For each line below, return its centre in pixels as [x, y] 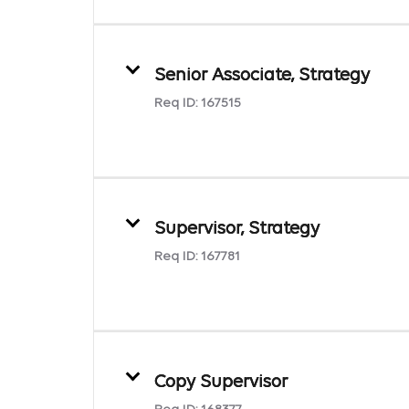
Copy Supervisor [221, 382]
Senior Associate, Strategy [262, 75]
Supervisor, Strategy [237, 229]
